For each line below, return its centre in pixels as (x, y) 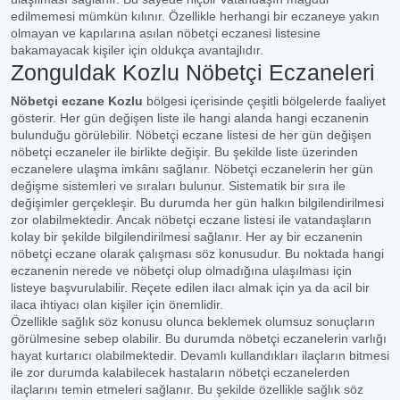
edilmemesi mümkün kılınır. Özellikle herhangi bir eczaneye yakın (195, 16)
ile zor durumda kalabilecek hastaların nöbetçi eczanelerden (180, 372)
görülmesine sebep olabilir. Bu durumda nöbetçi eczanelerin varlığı (199, 338)
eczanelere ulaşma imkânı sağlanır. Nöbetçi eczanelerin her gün (192, 169)
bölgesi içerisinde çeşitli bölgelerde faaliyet (264, 101)
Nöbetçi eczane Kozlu (77, 101)
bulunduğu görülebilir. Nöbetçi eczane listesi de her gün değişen (191, 135)
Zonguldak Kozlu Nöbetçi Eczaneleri (193, 72)
